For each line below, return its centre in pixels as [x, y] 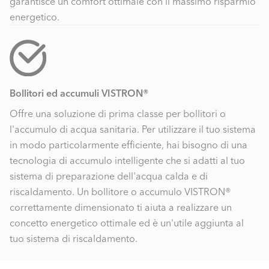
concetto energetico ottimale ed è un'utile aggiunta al [127, 222]
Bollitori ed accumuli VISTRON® [79, 93]
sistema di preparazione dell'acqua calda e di [109, 176]
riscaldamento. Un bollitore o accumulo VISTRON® [120, 191]
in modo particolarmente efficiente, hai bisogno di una [128, 144]
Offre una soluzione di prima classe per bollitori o [118, 113]
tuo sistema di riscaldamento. [74, 238]
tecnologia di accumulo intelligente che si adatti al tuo [127, 160]
